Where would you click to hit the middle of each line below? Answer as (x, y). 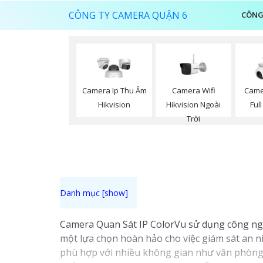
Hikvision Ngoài (194, 104)
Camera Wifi (193, 90)
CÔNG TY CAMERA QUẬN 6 (128, 15)
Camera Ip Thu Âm (114, 91)
